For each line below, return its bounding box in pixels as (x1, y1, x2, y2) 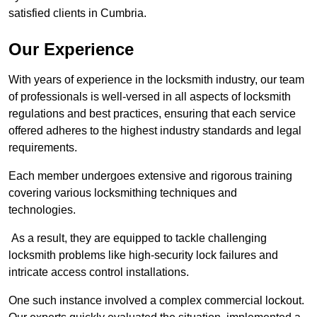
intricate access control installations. (8, 266, 189, 279)
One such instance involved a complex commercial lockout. (8, 294, 304, 307)
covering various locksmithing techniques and (8, 187, 237, 200)
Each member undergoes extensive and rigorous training (8, 170, 292, 183)
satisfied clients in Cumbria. (8, 7, 146, 20)
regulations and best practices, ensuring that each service (8, 108, 296, 120)
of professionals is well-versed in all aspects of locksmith (8, 91, 291, 103)
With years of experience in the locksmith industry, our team (8, 74, 304, 86)
